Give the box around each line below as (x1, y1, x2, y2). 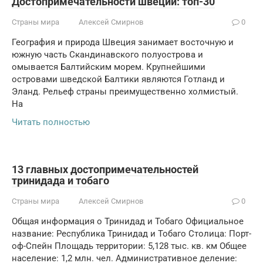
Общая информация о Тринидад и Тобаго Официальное (12, 216, 244, 227)
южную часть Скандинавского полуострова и (12, 49, 203, 60)
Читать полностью (12, 117, 90, 127)
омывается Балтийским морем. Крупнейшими (12, 62, 205, 72)
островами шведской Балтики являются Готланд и (12, 74, 225, 85)
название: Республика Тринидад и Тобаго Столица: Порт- (12, 228, 251, 239)
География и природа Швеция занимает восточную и (12, 37, 234, 48)
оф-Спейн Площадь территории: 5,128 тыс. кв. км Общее (12, 241, 247, 251)
